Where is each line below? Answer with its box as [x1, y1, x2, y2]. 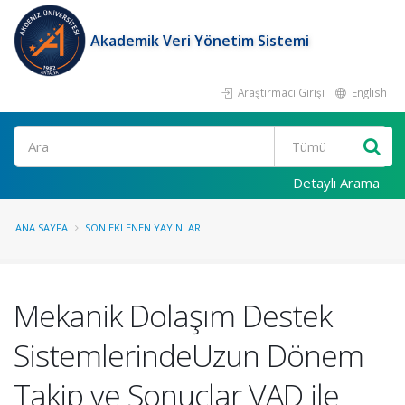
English [349, 85, 387, 99]
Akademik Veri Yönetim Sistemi [90, 31, 309, 51]
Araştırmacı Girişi [235, 85, 325, 99]
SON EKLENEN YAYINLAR [85, 221, 201, 234]
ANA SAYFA [15, 221, 68, 234]
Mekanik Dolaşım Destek [14, 295, 332, 336]
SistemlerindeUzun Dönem [14, 334, 363, 376]
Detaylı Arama [293, 174, 380, 192]
